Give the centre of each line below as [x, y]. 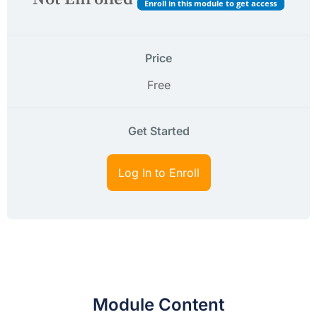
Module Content [158, 305]
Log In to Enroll [158, 173]
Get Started [158, 131]
